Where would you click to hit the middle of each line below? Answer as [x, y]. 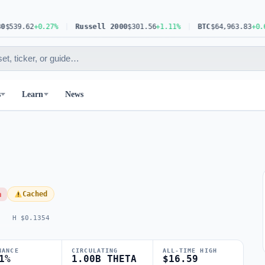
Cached [35, 194]
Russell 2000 [83, 27]
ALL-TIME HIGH [190, 251]
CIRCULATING [95, 251]
